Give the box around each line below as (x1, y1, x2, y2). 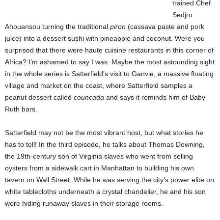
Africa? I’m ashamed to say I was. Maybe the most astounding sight (5, 57, 215, 66)
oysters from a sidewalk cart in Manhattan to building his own (5, 164, 194, 172)
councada (74, 93, 104, 101)
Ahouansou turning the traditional (5, 22, 110, 30)
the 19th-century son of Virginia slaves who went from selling (5, 152, 193, 160)
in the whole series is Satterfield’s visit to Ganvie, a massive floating (5, 69, 214, 78)
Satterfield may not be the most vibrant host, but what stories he (5, 128, 203, 137)
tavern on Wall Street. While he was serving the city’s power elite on (5, 175, 214, 184)
